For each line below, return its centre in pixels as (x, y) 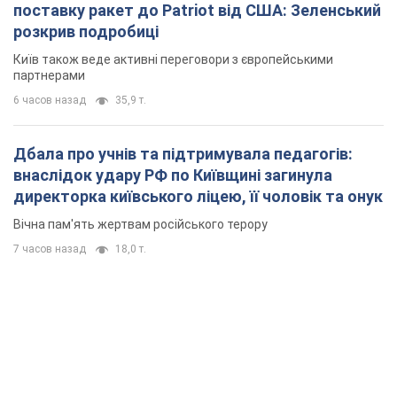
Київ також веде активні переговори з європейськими (173, 60)
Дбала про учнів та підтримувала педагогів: (183, 154)
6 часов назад (50, 101)
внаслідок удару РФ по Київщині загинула (173, 175)
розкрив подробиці (86, 32)
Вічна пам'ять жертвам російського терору (140, 225)
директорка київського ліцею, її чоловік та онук (198, 197)
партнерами (49, 76)
